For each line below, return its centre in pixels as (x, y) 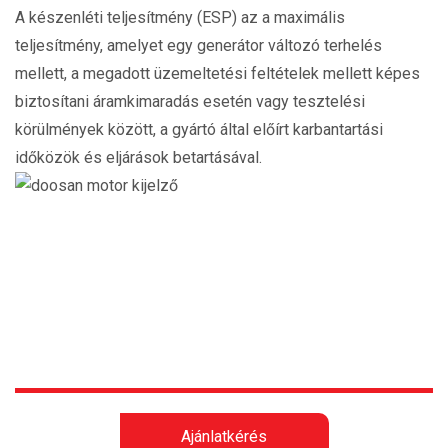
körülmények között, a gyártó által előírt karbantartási (199, 129)
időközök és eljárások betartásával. (138, 157)
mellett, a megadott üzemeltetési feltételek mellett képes (217, 73)
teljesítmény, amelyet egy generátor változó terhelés (198, 45)
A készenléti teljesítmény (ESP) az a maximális (180, 17)
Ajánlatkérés (224, 436)
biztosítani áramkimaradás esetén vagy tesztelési (190, 101)
